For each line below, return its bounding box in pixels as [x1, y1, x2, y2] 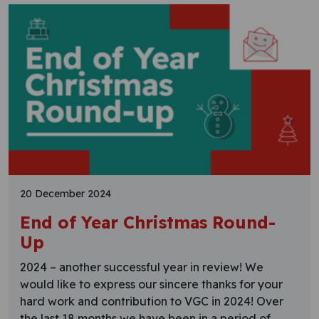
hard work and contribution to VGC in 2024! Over [20, 294, 283, 309]
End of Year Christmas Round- [20, 212, 276, 234]
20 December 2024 [20, 187, 111, 201]
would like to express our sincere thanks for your [20, 277, 283, 292]
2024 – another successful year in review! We [20, 260, 263, 275]
